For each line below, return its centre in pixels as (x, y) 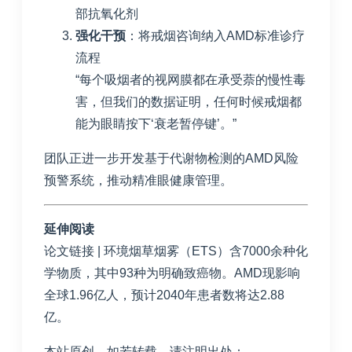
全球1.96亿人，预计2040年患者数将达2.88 (164, 295)
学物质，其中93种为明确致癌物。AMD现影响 (172, 273)
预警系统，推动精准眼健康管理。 (138, 181)
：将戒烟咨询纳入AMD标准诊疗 (215, 36)
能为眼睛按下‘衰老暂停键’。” (156, 124)
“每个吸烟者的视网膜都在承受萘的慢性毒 (191, 80)
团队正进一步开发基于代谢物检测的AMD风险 (171, 159)
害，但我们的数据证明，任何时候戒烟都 (189, 102)
